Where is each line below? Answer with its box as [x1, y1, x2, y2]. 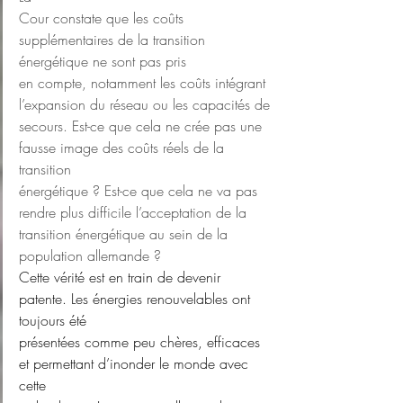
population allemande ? [19, 246, 161, 266]
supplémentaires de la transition [19, 30, 210, 50]
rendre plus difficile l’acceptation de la [19, 202, 246, 223]
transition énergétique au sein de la [19, 224, 232, 245]
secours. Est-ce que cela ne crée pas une [19, 116, 266, 137]
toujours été [19, 310, 86, 331]
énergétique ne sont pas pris [19, 51, 186, 72]
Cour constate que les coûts [19, 8, 188, 29]
